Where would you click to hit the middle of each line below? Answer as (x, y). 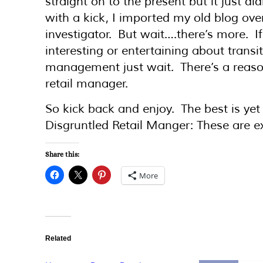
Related (58, 238)
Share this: (62, 154)
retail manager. (87, 83)
